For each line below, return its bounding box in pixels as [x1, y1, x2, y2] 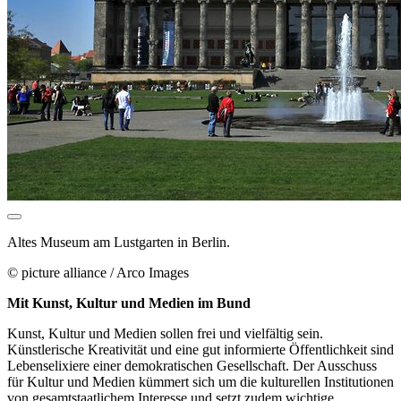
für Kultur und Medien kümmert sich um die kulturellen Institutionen [7, 373, 394, 389]
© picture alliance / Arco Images [7, 264, 189, 280]
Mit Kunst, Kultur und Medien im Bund [7, 294, 251, 311]
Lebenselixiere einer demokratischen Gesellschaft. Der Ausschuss [7, 357, 377, 373]
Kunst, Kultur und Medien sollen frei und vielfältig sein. [7, 325, 323, 341]
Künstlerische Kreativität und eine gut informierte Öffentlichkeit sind [7, 341, 394, 357]
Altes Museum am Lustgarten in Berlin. [7, 234, 230, 250]
